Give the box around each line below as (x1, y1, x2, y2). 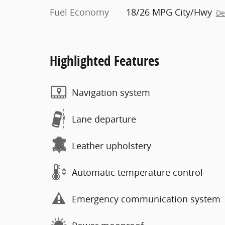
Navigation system (72, 86, 150, 98)
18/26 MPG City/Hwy (126, 6, 212, 18)
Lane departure (72, 113, 136, 125)
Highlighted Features (50, 51, 159, 70)
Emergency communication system (72, 192, 220, 205)
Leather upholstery (72, 139, 151, 152)
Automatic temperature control (72, 166, 203, 178)
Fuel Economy (50, 6, 109, 18)
